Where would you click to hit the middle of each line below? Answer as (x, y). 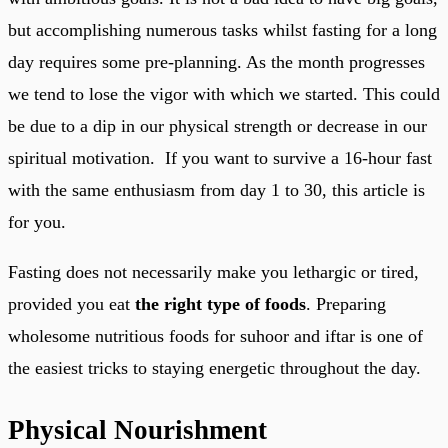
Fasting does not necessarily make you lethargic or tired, (213, 271)
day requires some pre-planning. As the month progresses (216, 61)
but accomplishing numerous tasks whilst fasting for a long (222, 29)
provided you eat (71, 303)
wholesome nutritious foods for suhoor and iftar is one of (215, 335)
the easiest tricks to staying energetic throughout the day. (214, 367)
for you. (37, 221)
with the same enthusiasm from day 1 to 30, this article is (216, 189)
